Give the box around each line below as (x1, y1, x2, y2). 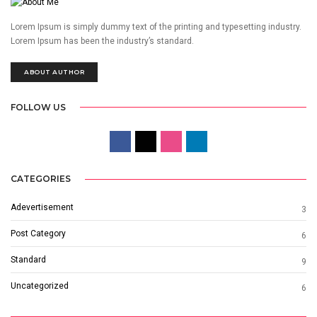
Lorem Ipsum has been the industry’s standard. (11, 35, 194, 46)
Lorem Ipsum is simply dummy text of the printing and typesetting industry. (11, 21, 301, 32)
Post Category (11, 229, 66, 239)
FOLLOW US (11, 101, 66, 113)
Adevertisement (11, 202, 74, 213)
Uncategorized (11, 281, 69, 292)
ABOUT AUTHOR (24, 67, 84, 76)
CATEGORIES (11, 173, 71, 185)
